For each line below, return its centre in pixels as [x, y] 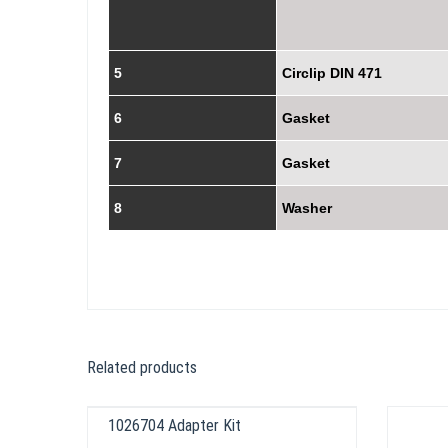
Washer [307, 208]
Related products [142, 368]
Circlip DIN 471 [332, 73]
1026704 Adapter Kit [174, 426]
